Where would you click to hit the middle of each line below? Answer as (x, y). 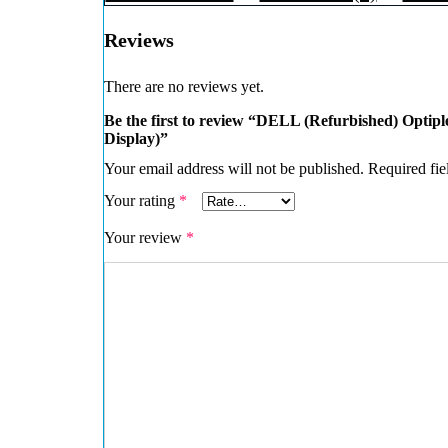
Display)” (135, 139)
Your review (144, 238)
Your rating (141, 201)
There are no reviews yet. (183, 87)
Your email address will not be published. (233, 169)
